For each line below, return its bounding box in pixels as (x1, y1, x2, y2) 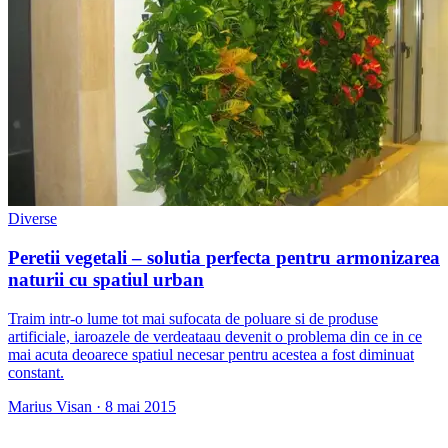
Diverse (8, 210, 57, 228)
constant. (8, 363, 64, 381)
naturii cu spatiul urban (8, 269, 204, 291)
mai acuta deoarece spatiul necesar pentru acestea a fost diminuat (8, 345, 414, 363)
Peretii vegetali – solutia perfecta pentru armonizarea (8, 247, 440, 269)
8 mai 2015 (105, 397, 176, 415)
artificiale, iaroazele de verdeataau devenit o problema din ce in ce (8, 327, 422, 345)
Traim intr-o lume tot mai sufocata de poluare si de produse (8, 309, 378, 327)
